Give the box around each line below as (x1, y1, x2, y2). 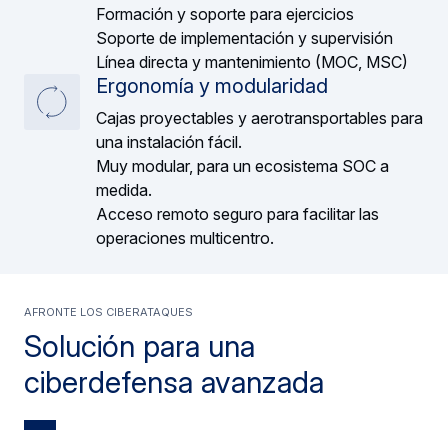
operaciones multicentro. (96, 227, 274, 248)
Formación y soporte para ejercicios (96, 3, 354, 24)
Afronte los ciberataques (24, 299, 193, 320)
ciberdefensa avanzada (24, 363, 324, 400)
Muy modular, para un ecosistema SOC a (96, 155, 389, 176)
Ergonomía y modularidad (96, 73, 328, 98)
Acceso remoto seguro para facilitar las (96, 203, 379, 224)
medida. (96, 179, 152, 200)
